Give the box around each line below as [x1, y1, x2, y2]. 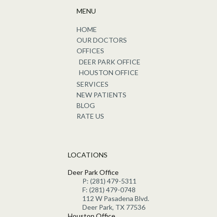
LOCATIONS [67, 150, 108, 159]
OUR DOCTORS [77, 35, 127, 44]
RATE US [77, 111, 104, 120]
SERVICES [77, 79, 108, 88]
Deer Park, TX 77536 [82, 203, 145, 212]
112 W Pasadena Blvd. [82, 194, 149, 203]
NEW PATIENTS [77, 90, 126, 99]
